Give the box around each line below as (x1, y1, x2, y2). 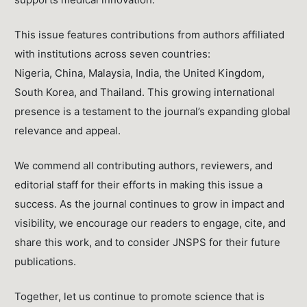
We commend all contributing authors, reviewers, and (14, 159, 273, 173)
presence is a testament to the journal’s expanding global (14, 105, 291, 119)
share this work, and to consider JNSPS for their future (14, 236, 281, 249)
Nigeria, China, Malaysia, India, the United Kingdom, (14, 66, 265, 80)
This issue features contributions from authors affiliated (14, 28, 285, 42)
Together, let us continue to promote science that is (14, 289, 265, 303)
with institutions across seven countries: (14, 47, 211, 61)
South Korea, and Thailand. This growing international (14, 86, 275, 99)
